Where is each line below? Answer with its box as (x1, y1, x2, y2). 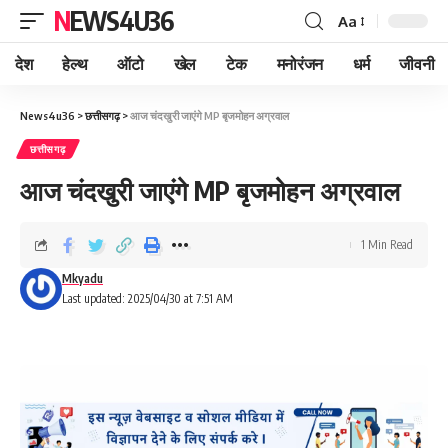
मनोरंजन (276, 54, 323, 74)
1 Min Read (361, 237, 413, 252)
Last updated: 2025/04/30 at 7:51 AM (62, 291, 233, 306)
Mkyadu (62, 271, 103, 286)
